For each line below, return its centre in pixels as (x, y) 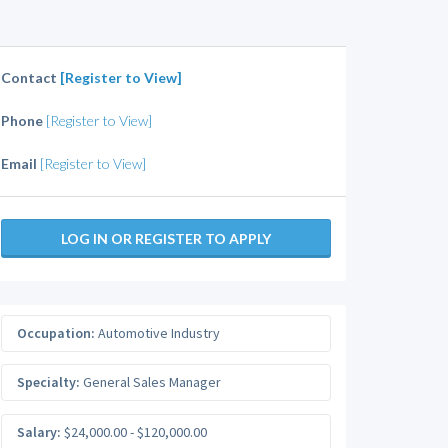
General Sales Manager (150, 382)
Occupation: (56, 332)
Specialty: (48, 382)
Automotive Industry (157, 332)
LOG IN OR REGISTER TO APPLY (166, 238)
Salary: (39, 431)
